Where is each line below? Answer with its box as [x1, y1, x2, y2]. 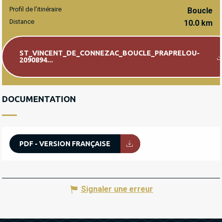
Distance [9, 18, 34, 26]
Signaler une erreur [81, 184, 153, 194]
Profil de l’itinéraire [9, 5, 61, 13]
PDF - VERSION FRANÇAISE [19, 139, 111, 148]
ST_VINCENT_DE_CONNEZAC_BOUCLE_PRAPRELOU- [19, 49, 200, 57]
